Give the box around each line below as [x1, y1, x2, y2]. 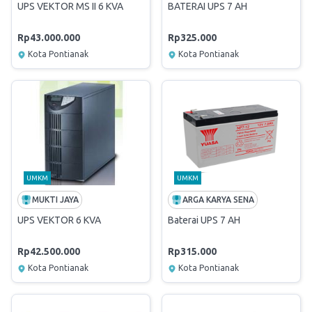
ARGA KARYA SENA [182, 195, 254, 204]
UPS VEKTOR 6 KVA [17, 214, 101, 226]
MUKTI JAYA [32, 195, 79, 204]
